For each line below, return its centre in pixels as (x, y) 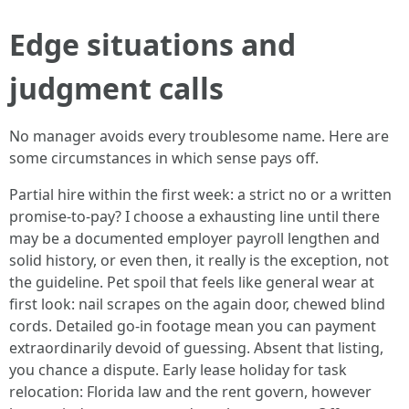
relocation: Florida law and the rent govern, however (190, 392)
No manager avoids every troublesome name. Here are (199, 136)
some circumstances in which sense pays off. (164, 158)
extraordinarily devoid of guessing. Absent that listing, (196, 348)
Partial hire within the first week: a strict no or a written (200, 194)
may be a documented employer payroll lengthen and (194, 238)
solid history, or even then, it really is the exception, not (199, 260)
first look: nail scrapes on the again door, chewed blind (197, 304)
